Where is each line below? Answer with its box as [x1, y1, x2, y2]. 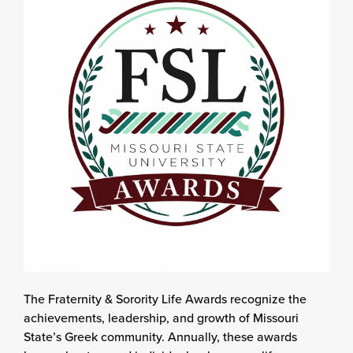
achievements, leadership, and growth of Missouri [24, 309, 299, 326]
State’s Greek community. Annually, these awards [24, 328, 297, 345]
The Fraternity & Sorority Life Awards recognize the [24, 290, 307, 307]
